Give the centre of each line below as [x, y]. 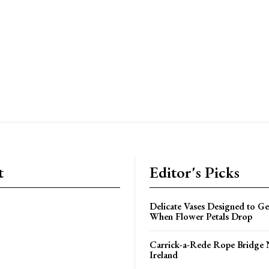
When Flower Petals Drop [201, 216]
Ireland [164, 255]
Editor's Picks [195, 172]
